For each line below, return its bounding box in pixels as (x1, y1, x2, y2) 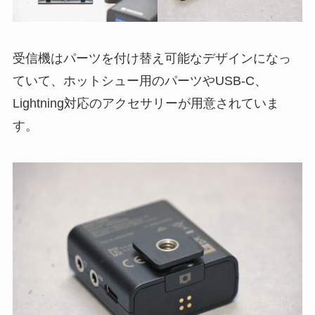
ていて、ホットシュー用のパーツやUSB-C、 (12, 74, 267, 89)
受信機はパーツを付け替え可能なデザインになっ (12, 51, 291, 66)
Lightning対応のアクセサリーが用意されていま (12, 96, 279, 111)
